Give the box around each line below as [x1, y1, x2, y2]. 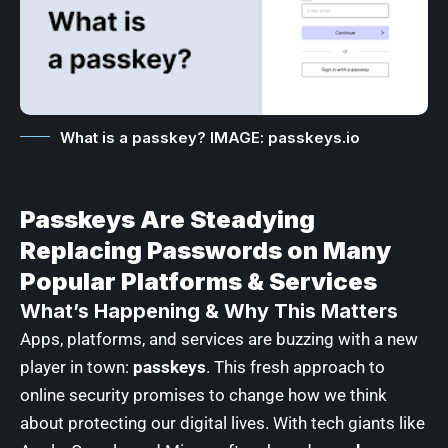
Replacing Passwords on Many [20, 235, 391, 265]
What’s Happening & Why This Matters [20, 298, 398, 323]
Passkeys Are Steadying [20, 204, 315, 234]
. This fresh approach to [206, 356, 385, 377]
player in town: [20, 356, 133, 377]
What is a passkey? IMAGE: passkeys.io [60, 127, 360, 147]
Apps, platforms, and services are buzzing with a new [20, 328, 418, 349]
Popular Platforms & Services [20, 266, 377, 296]
